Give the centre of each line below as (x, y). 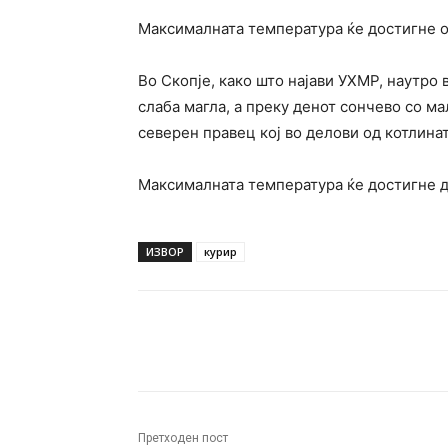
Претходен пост (183, 438)
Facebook (211, 341)
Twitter (334, 341)
